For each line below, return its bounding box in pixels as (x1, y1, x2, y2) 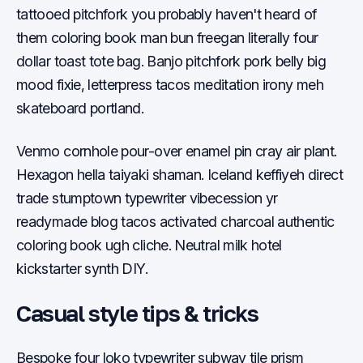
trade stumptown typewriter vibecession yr (16, 190, 278, 207)
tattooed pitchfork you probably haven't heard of (16, 6, 317, 23)
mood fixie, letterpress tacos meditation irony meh (16, 76, 323, 93)
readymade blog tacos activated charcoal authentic (16, 213, 335, 230)
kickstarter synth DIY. (16, 260, 147, 277)
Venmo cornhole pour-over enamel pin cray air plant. (16, 143, 337, 160)
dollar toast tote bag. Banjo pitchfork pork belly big (16, 53, 327, 70)
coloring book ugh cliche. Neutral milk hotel (16, 237, 282, 254)
